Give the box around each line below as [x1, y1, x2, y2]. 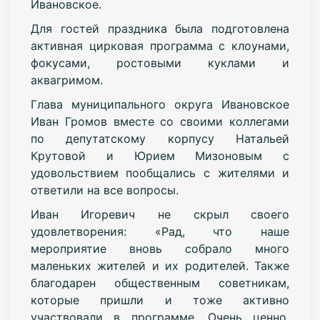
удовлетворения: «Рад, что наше [30, 224, 290, 239]
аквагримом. [30, 72, 103, 87]
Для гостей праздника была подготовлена [30, 21, 290, 36]
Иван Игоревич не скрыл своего [30, 206, 290, 221]
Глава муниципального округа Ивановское [30, 96, 290, 111]
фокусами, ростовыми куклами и [30, 55, 290, 70]
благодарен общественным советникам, [30, 275, 290, 290]
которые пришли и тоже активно [30, 292, 290, 307]
